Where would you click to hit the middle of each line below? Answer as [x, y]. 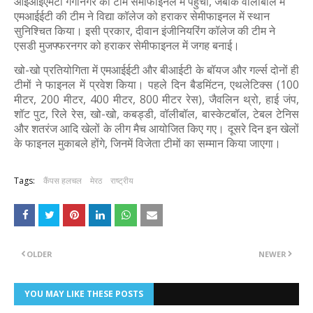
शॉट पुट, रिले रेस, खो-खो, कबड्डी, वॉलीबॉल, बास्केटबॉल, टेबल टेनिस [156, 114]
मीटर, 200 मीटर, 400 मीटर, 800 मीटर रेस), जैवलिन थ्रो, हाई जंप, [156, 99]
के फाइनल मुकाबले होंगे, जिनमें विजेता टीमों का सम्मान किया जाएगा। [147, 143]
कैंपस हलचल [63, 181]
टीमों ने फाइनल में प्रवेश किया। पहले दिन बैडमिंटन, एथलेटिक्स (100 [156, 85]
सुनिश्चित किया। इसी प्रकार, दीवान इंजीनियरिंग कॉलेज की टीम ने [145, 31]
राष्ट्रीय [122, 181]
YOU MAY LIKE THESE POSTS [84, 294]
